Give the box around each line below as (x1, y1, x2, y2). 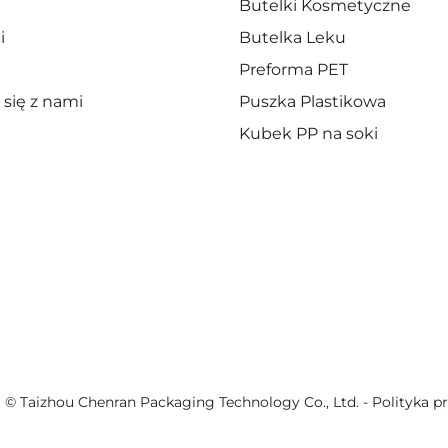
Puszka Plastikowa (239, 92, 386, 112)
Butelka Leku (239, 28, 346, 48)
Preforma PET (239, 60, 348, 80)
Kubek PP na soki (239, 124, 378, 144)
